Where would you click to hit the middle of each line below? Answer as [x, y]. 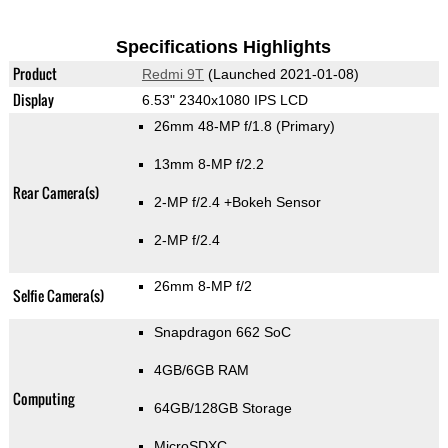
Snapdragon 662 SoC [222, 332]
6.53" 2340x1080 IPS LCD [224, 100]
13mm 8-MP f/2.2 [208, 164]
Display [33, 100]
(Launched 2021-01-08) [281, 74]
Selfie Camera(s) [58, 296]
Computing [43, 399]
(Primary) [305, 126]
